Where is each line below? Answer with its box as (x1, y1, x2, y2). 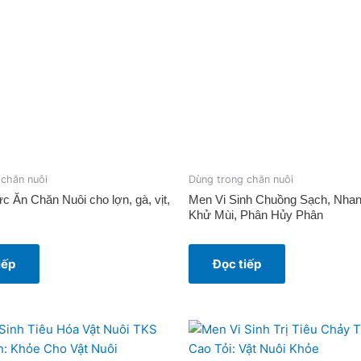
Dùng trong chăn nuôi (189, 173, 293, 186)
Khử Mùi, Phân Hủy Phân (189, 207, 323, 222)
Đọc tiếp (213, 255, 261, 272)
